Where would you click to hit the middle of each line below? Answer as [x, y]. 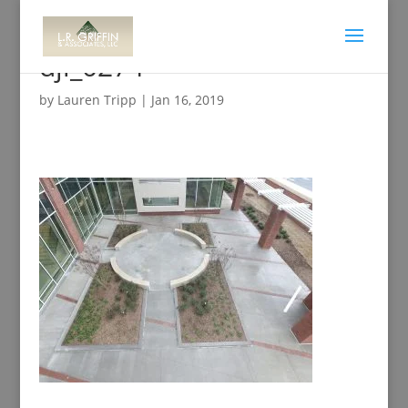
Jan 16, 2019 [187, 100]
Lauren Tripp [97, 100]
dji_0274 [91, 66]
